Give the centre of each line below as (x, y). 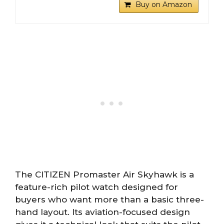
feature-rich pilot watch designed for (96, 187)
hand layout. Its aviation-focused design (102, 212)
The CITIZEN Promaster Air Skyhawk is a (104, 175)
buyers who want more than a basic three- (109, 200)
